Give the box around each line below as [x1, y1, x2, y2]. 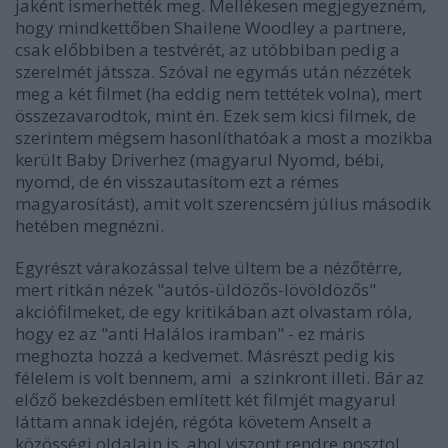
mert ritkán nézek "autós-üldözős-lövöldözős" [15, 277, 376, 301]
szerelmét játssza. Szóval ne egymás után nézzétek [15, 59, 411, 83]
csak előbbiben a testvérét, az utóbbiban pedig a [15, 37, 400, 61]
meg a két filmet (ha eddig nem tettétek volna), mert [15, 81, 422, 105]
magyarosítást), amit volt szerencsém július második [15, 191, 431, 215]
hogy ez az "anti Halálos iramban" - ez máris [15, 321, 365, 345]
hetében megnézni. [15, 213, 164, 237]
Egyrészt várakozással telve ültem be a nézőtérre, [15, 255, 402, 279]
